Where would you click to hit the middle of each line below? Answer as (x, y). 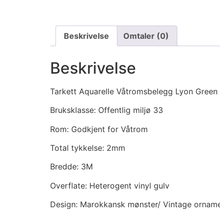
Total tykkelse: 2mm (88, 148)
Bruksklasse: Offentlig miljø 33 (107, 110)
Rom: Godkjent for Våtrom (99, 129)
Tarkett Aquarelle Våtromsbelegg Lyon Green (134, 91)
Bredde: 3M (71, 167)
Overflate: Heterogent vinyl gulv (110, 185)
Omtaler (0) (146, 36)
